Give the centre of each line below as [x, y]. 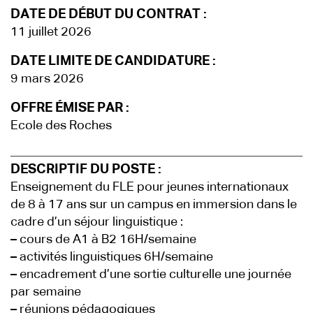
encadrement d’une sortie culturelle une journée [154, 275]
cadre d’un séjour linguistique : [97, 222]
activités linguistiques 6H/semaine [115, 257]
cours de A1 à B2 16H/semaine [107, 240]
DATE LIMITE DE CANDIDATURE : [113, 61]
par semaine [46, 292]
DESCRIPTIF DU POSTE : [86, 169]
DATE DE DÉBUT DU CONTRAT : [109, 14]
